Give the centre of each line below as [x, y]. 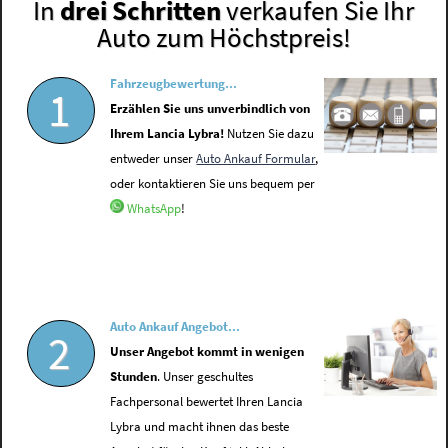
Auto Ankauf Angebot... [175, 327]
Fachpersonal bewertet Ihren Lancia [207, 402]
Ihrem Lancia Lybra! [167, 134]
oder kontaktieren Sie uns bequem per [213, 184]
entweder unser [153, 159]
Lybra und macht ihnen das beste [200, 427]
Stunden [134, 377]
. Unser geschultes [205, 377]
